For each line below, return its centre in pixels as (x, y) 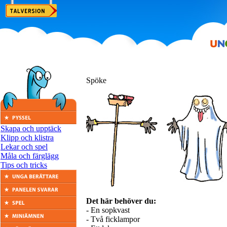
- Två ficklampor (113, 219)
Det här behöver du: (121, 201)
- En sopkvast (108, 210)
